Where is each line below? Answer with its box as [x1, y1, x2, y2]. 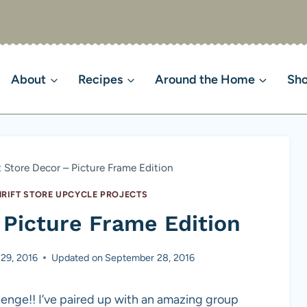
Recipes [78, 72, 123, 87]
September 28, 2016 [104, 251, 195, 264]
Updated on [51, 251, 103, 264]
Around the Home [155, 72, 256, 87]
